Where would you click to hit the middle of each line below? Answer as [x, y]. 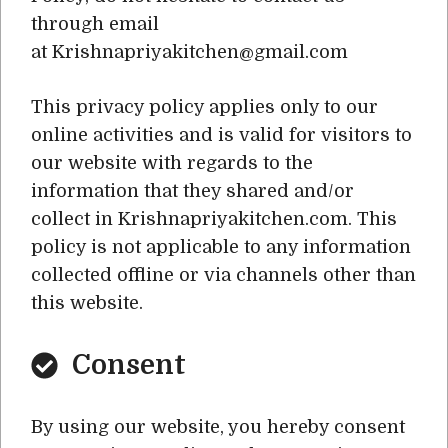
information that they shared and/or [192, 191]
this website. [87, 303]
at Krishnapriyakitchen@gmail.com [189, 52]
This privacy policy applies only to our [204, 107]
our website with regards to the [172, 163]
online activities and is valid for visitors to [221, 135]
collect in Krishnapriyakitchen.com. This [214, 219]
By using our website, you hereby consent [218, 427]
